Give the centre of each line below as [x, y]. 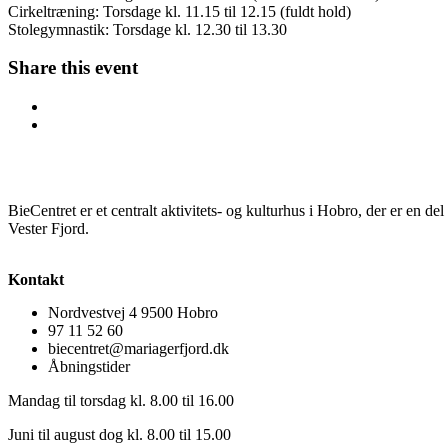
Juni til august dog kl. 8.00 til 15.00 [119, 434]
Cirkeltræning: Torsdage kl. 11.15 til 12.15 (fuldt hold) [179, 11]
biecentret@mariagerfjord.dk [138, 348]
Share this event [73, 68]
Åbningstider [89, 366]
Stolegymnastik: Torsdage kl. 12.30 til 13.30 [147, 29]
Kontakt [36, 279]
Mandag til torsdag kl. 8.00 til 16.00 [121, 400]
